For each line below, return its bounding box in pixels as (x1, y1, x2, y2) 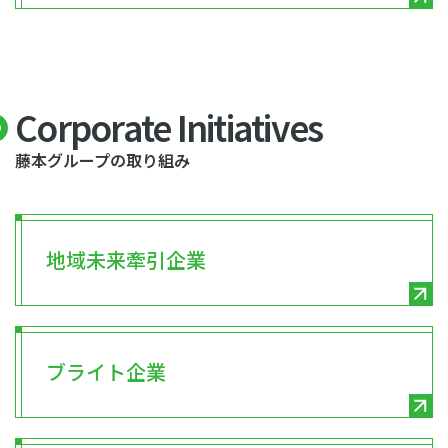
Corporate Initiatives (15, 101, 323, 152)
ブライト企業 (46, 357, 166, 386)
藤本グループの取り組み (15, 148, 190, 172)
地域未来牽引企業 (46, 245, 206, 274)
